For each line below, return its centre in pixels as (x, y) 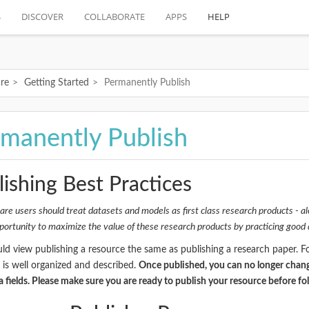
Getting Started (57, 83)
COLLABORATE (114, 17)
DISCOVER (42, 17)
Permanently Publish (147, 83)
